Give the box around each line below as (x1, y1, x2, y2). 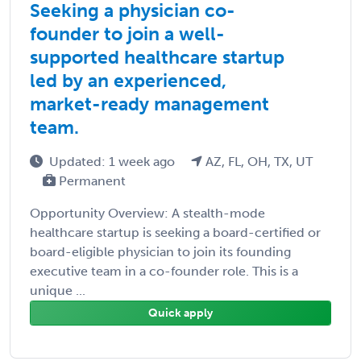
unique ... (30, 282, 85, 298)
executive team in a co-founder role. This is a (30, 263, 298, 279)
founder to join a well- (30, 22, 225, 45)
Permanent (56, 172, 126, 189)
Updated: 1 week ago (49, 153, 178, 169)
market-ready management (30, 92, 269, 115)
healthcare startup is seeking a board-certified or (30, 224, 321, 240)
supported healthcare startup (30, 45, 284, 68)
